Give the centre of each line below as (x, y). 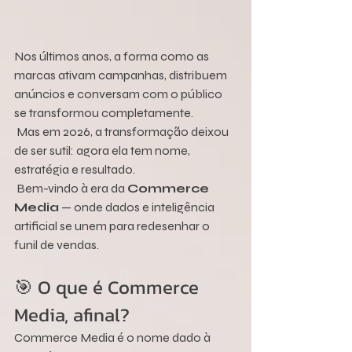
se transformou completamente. (104, 113)
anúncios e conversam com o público (119, 94)
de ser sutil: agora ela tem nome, (103, 151)
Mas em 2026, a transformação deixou (123, 132)
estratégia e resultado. (75, 170)
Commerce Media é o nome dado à (114, 338)
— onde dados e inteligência (138, 207)
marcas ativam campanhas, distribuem (122, 75)
